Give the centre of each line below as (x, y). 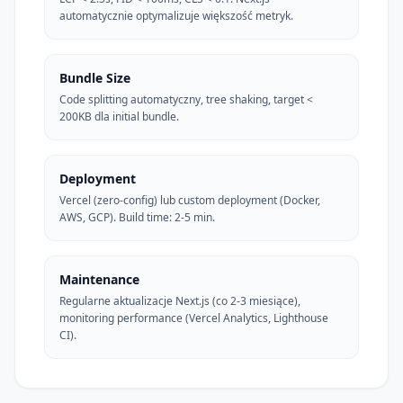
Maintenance (99, 279)
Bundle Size (95, 77)
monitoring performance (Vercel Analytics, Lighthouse (194, 318)
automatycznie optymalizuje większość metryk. (176, 15)
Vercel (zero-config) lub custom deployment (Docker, (190, 200)
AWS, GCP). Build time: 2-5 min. (137, 217)
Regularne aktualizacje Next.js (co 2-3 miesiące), (180, 300)
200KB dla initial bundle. (119, 116)
